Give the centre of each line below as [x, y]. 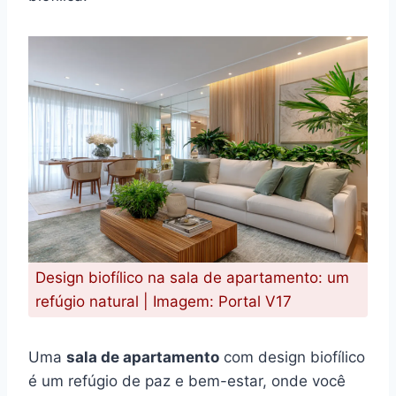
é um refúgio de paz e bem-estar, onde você [187, 381]
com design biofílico [292, 357]
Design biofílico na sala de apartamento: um [192, 277]
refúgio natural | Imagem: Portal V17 [164, 301]
